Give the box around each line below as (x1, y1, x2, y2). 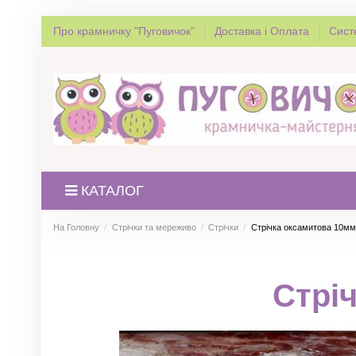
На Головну (53, 222, 99, 232)
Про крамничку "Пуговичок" (53, 25, 198, 37)
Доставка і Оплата (215, 25, 312, 37)
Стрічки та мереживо (111, 222, 196, 232)
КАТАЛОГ (81, 182, 144, 199)
